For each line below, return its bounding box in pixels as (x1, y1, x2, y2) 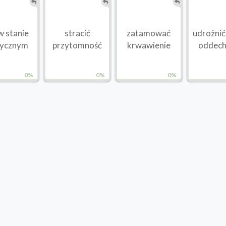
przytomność (52, 40, 102, 51)
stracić (64, 28, 90, 39)
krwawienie (127, 40, 171, 51)
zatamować (127, 28, 171, 39)
